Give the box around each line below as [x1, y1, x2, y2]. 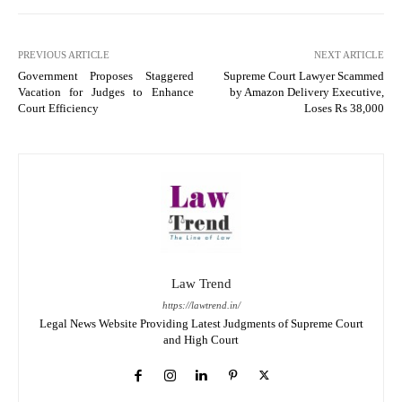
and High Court [163, 332, 239, 346]
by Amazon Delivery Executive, [229, 84, 384, 99]
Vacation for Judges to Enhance [18, 84, 194, 99]
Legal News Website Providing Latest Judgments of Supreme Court [39, 316, 363, 330]
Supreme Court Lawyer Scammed [223, 68, 384, 83]
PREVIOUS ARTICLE [18, 48, 109, 60]
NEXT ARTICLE [313, 48, 384, 60]
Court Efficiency [18, 100, 99, 115]
